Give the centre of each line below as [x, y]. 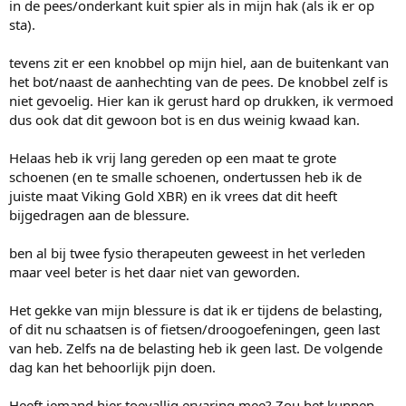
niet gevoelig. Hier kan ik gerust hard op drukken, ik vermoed [201, 100]
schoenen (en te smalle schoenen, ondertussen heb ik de [185, 176]
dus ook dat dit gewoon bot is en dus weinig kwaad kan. [184, 119]
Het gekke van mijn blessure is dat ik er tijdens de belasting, [196, 309]
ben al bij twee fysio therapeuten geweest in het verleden [187, 252]
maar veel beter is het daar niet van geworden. [155, 271]
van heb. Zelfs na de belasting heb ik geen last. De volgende [196, 348]
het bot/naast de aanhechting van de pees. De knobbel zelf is [198, 81]
